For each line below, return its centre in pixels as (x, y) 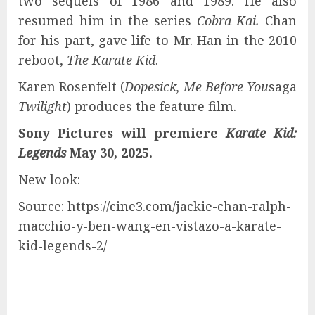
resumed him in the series (108, 20)
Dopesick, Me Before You (197, 86)
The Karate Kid (111, 59)
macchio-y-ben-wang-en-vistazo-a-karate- (150, 225)
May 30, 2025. (109, 152)
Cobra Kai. (228, 20)
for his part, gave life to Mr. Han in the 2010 (157, 40)
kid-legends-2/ (63, 245)
